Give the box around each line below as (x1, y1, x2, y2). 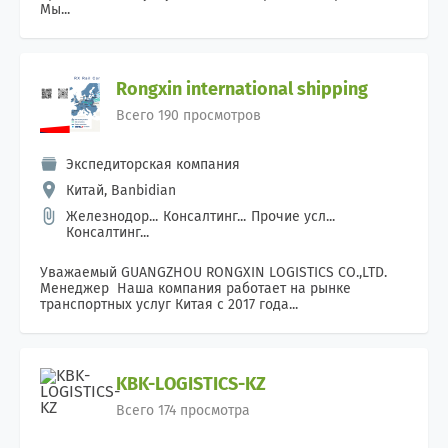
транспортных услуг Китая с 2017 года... (40, 296, 298, 313)
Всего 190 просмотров (116, 107, 261, 124)
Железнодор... (66, 208, 158, 225)
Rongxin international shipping (116, 78, 368, 100)
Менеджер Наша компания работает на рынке (40, 280, 351, 297)
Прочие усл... (251, 208, 335, 225)
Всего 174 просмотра (116, 402, 250, 419)
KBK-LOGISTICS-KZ (116, 373, 266, 395)
